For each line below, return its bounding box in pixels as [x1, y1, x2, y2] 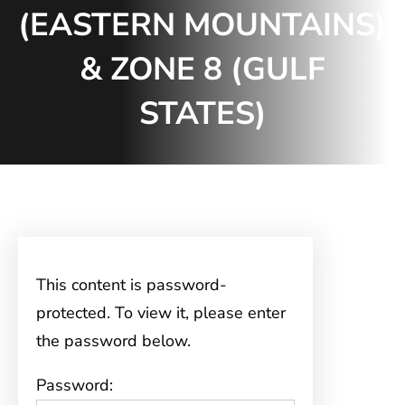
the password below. [36, 330, 191, 352]
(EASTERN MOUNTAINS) [18, 3, 387, 46]
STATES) [138, 91, 267, 135]
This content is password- [36, 274, 227, 296]
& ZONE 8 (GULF [80, 47, 325, 90]
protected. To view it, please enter [36, 302, 286, 324]
